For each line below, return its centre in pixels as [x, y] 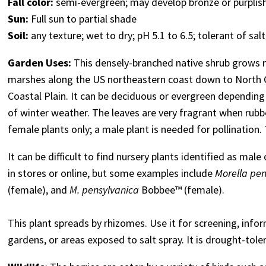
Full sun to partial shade [84, 19]
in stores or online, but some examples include [112, 173]
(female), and [39, 190]
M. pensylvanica [104, 190]
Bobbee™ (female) [181, 190]
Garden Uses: [41, 63]
